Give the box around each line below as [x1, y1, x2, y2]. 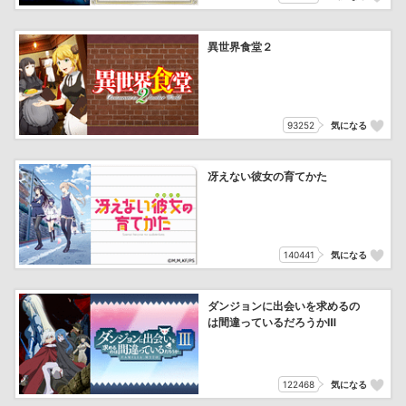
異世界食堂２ [208, 40, 273, 53]
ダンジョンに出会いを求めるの [208, 299, 360, 313]
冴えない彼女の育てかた [208, 169, 327, 183]
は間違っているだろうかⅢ [208, 315, 336, 329]
